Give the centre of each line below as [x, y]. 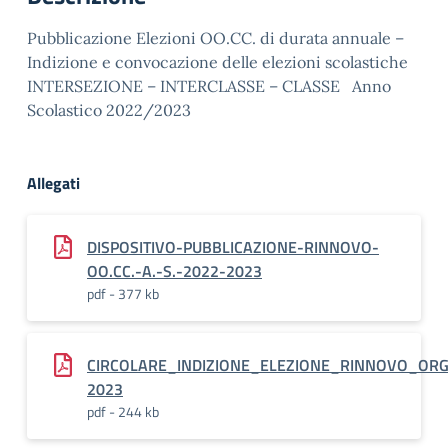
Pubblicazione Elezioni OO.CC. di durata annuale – [215, 38]
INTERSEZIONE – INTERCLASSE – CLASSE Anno [209, 86]
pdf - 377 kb [123, 293]
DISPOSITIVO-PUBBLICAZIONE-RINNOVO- [233, 247]
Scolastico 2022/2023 [109, 110]
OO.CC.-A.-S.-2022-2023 [174, 271]
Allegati [53, 183]
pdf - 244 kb [123, 411]
